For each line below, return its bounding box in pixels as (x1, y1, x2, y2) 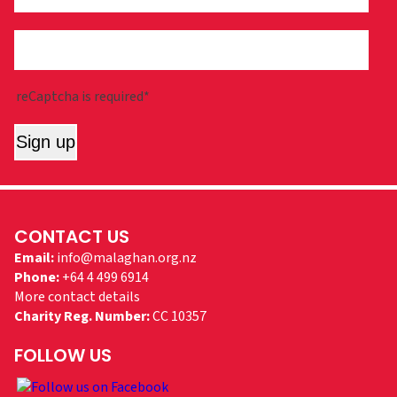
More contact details (14, 287, 140, 307)
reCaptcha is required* (16, 87, 150, 106)
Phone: (14, 268, 59, 287)
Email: (14, 248, 54, 268)
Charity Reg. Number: (14, 307, 150, 326)
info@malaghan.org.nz (57, 248, 197, 268)
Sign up (16, 132, 75, 152)
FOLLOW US (14, 343, 112, 368)
